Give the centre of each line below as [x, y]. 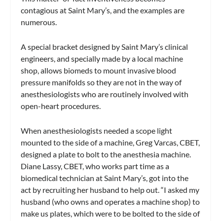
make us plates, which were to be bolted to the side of [110, 213]
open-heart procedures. [61, 106]
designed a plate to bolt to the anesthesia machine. [106, 154]
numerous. [39, 22]
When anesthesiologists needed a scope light [97, 130]
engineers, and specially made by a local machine [102, 59]
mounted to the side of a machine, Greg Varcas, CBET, [110, 142]
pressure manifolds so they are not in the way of [101, 82]
